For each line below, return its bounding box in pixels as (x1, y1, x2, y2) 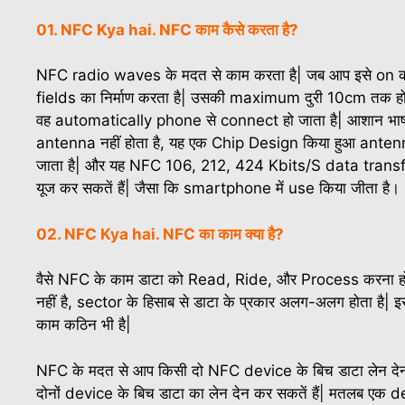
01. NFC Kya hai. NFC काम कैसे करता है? (36, 20, 298, 39)
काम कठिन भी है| (36, 316, 131, 334)
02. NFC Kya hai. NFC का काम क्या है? (36, 224, 284, 243)
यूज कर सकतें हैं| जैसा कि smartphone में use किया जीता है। (36, 179, 400, 198)
